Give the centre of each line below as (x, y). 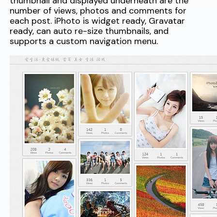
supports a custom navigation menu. (84, 41)
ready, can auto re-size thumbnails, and (89, 31)
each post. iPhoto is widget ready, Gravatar (97, 21)
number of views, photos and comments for (98, 11)
